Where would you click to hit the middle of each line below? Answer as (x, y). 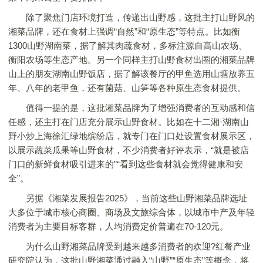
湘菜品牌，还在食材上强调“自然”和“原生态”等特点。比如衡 (124, 31)
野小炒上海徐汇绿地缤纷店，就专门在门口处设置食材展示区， (131, 136)
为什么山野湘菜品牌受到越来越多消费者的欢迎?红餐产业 (129, 246)
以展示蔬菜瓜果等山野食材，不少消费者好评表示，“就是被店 (129, 150)
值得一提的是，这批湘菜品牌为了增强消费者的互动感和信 (131, 108)
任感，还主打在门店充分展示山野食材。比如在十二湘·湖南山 (129, 122)
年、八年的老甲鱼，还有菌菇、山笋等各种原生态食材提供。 (127, 88)
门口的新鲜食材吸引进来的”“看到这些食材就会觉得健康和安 (126, 164)
